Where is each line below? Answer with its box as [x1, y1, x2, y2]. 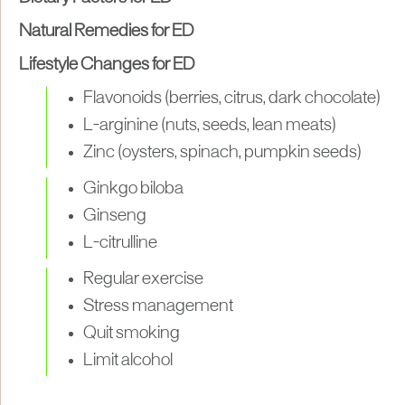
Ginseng [83, 207, 146, 224]
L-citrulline [83, 234, 157, 251]
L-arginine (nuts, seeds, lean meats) [83, 117, 336, 134]
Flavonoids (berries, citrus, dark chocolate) [83, 89, 381, 107]
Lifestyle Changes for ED [19, 56, 194, 73]
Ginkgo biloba [83, 180, 184, 197]
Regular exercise [83, 270, 203, 287]
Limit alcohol [83, 352, 173, 369]
